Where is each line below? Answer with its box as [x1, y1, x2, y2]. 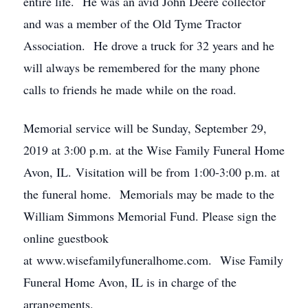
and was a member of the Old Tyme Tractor [23, 15, 241, 32]
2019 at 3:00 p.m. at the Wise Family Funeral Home [23, 142, 285, 158]
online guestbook [23, 230, 109, 246]
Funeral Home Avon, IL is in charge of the [23, 274, 236, 290]
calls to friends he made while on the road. [23, 81, 236, 98]
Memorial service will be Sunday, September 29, [23, 120, 267, 136]
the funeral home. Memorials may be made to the [23, 186, 274, 202]
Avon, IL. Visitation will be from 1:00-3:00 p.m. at [23, 164, 280, 180]
